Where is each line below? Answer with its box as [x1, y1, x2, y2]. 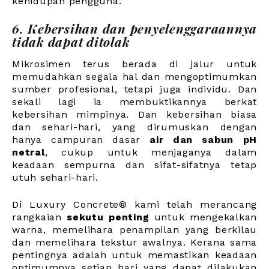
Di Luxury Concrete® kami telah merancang [12, 198, 257, 210]
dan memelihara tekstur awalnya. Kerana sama [12, 236, 257, 248]
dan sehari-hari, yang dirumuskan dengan [12, 121, 257, 133]
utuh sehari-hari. [12, 171, 98, 183]
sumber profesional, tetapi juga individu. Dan [12, 83, 257, 95]
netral [12, 146, 45, 158]
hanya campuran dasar [12, 133, 150, 145]
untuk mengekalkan [149, 211, 257, 223]
